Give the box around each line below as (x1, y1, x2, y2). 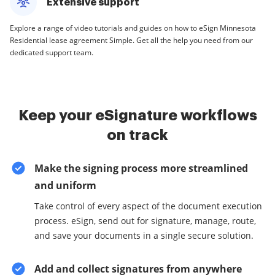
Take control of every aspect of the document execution (34, 200, 262, 212)
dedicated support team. (10, 47, 93, 58)
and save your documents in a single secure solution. (34, 230, 254, 241)
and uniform (34, 179, 96, 192)
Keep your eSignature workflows (18, 108, 257, 123)
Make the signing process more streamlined (34, 161, 248, 175)
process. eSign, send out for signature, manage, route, (34, 215, 256, 227)
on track (107, 128, 168, 142)
